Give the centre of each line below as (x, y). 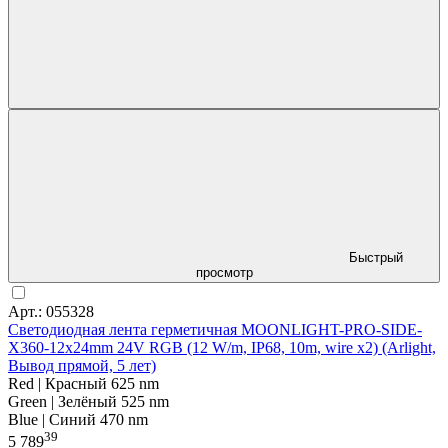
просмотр (224, 272)
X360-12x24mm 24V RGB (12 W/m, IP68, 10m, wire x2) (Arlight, (222, 347)
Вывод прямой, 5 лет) (82, 365)
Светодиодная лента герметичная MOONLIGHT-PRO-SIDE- (215, 329)
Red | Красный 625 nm (83, 383)
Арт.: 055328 (51, 311)
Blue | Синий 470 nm (78, 419)
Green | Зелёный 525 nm (88, 401)
